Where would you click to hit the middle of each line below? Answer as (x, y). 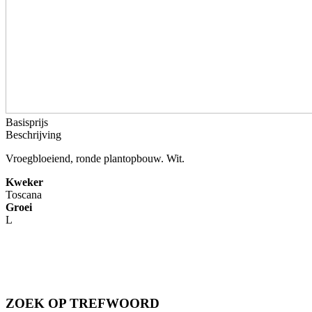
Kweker (24, 182)
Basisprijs (27, 123)
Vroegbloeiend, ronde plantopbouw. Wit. (95, 159)
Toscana (24, 195)
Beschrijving (33, 135)
